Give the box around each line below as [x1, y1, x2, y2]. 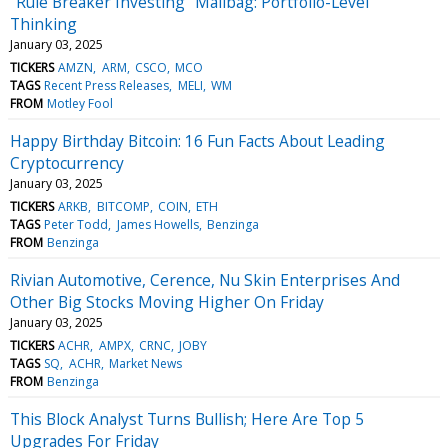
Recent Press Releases [44, 76, 170, 94]
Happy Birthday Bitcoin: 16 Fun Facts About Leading [10, 129, 385, 152]
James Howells [116, 215, 199, 233]
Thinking [10, 12, 77, 35]
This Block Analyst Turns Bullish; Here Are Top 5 [10, 407, 364, 430]
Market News [108, 354, 182, 372]
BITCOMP [96, 197, 150, 215]
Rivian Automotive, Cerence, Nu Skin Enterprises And [10, 268, 400, 291]
